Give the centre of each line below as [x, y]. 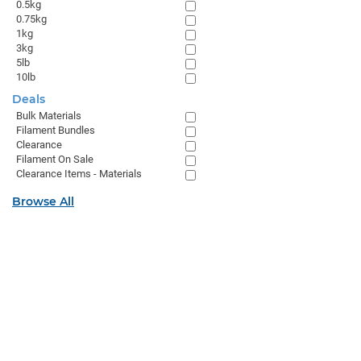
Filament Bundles [56, 130]
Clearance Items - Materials [79, 174]
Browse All [43, 201]
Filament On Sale [55, 159]
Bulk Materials [49, 116]
